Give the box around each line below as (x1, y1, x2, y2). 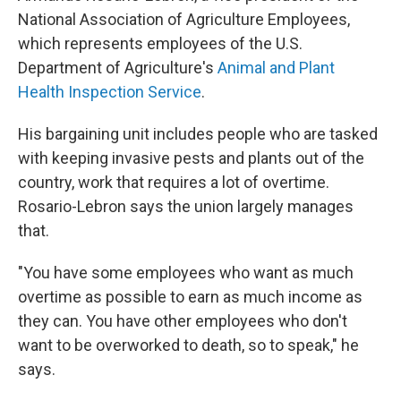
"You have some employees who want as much (18, 263, 354, 282)
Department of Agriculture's (18, 58, 218, 77)
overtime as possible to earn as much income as (18, 287, 363, 306)
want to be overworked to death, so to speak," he (18, 336, 359, 354)
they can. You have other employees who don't (18, 311, 347, 330)
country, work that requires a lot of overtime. (18, 173, 329, 192)
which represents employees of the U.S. (18, 34, 303, 53)
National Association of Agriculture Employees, (18, 10, 350, 29)
